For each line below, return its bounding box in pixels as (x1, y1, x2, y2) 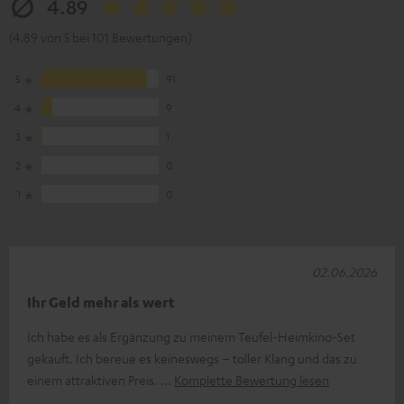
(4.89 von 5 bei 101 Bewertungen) (9, 28, 192, 45)
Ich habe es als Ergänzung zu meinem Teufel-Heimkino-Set (27, 327, 355, 344)
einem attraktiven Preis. (27, 371, 161, 388)
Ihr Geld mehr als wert (27, 292, 175, 311)
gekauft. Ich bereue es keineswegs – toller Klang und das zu (27, 349, 357, 366)
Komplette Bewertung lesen (174, 371, 329, 388)
